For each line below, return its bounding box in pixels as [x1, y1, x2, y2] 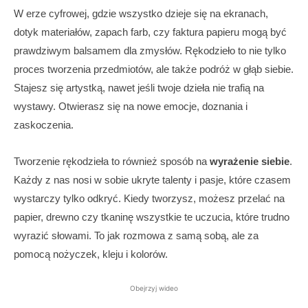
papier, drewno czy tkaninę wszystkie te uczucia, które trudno [14, 210, 289, 223]
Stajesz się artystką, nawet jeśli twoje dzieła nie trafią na [14, 81, 264, 93]
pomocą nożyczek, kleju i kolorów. [14, 247, 168, 260]
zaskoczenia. [14, 118, 74, 131]
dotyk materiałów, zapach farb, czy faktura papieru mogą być [14, 25, 287, 38]
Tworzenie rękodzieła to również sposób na [14, 155, 210, 167]
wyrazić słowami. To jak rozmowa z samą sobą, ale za [14, 229, 258, 241]
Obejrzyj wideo [130, 283, 178, 292]
